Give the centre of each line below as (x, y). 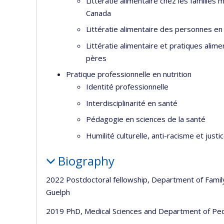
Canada (98, 13)
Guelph (58, 192)
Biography (86, 160)
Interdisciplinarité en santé (132, 103)
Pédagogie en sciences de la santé (146, 119)
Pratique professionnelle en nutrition (129, 74)
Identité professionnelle (127, 86)
